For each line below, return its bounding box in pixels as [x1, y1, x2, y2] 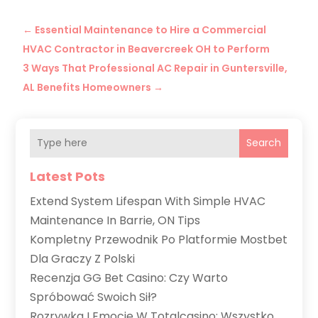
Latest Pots [30, 167, 106, 185]
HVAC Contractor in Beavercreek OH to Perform [23, 41, 270, 56]
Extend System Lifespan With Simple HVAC [30, 192, 266, 209]
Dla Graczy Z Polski [30, 250, 136, 267]
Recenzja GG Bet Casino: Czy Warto [30, 269, 229, 286]
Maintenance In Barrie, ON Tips [30, 212, 201, 229]
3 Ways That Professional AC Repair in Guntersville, [23, 60, 288, 75]
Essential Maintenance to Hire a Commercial [35, 22, 267, 37]
